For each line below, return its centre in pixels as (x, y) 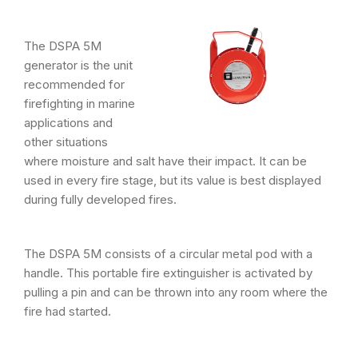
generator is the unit (78, 65)
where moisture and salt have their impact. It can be (165, 161)
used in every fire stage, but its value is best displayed (173, 180)
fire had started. (68, 311)
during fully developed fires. (100, 199)
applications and (68, 123)
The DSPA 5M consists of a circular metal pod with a (168, 254)
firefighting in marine (80, 103)
